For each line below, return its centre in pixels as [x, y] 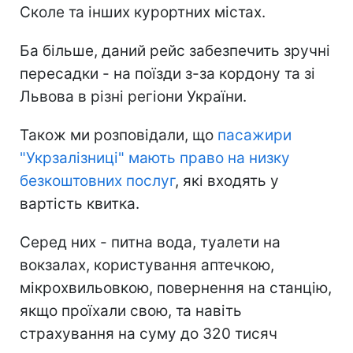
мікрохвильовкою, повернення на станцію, [176, 288]
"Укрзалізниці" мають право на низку [155, 158]
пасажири [255, 136]
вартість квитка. [80, 204]
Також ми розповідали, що [119, 136]
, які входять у [227, 181]
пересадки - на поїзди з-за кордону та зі [167, 74]
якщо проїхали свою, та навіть [131, 311]
